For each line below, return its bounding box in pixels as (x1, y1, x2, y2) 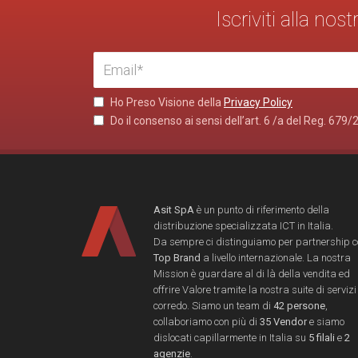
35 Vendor (260, 315, 307, 328)
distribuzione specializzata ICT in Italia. (153, 219, 333, 232)
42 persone (273, 299, 325, 312)
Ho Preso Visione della (108, 95, 224, 109)
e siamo (307, 315, 344, 328)
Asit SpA (153, 203, 194, 216)
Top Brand (153, 251, 201, 264)
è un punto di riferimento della (194, 203, 329, 216)
